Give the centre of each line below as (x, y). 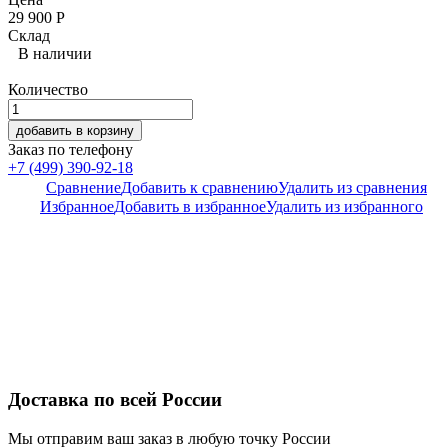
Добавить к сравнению (199, 188)
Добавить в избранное (190, 207)
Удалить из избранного (344, 207)
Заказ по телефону (70, 150)
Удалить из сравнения (352, 188)
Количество (48, 90)
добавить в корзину (75, 131)
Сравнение (83, 188)
